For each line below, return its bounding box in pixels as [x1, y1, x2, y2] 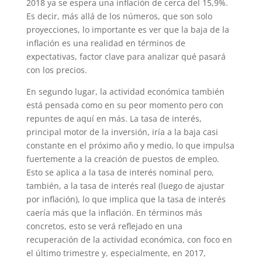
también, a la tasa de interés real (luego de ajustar [26, 180, 225, 192]
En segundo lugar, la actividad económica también [26, 86, 225, 98]
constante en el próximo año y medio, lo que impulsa [26, 140, 235, 151]
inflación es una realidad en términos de [26, 37, 185, 49]
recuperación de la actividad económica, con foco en [26, 234, 232, 246]
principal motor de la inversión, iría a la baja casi [26, 126, 218, 138]
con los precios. [26, 64, 87, 76]
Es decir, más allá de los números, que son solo [26, 11, 212, 22]
